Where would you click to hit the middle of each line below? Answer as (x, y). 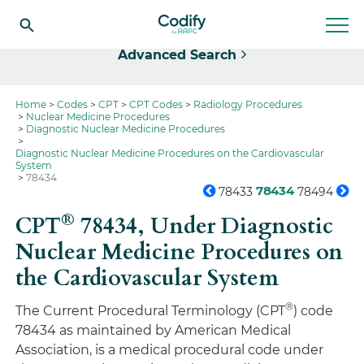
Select (54, 11)
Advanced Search (177, 55)
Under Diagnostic (242, 226)
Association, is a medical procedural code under (170, 350)
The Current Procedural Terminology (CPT (151, 311)
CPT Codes (156, 104)
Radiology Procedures (248, 104)
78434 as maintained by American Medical (154, 330)
